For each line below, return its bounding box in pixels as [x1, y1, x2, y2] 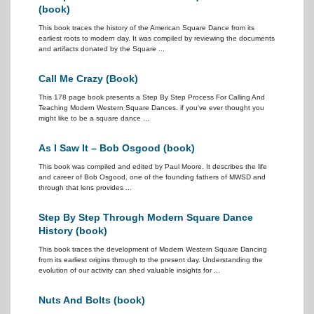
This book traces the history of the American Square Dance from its [39, 24, 254, 32]
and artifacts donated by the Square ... [39, 45, 165, 53]
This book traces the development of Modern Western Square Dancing [39, 245, 267, 253]
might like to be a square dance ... [39, 114, 149, 122]
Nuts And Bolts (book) [39, 294, 145, 306]
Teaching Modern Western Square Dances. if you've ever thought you [39, 104, 264, 111]
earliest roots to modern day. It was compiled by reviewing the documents [39, 34, 275, 42]
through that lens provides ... [39, 184, 132, 191]
